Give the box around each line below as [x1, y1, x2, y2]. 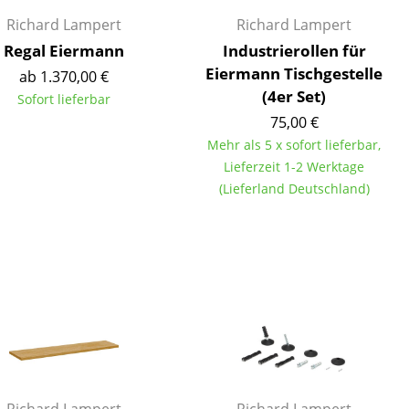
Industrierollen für [222, 40, 366, 61]
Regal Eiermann [4, 40, 124, 61]
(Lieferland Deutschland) [218, 180, 370, 197]
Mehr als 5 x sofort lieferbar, [207, 136, 381, 153]
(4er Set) [262, 86, 326, 107]
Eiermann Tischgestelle [205, 63, 383, 84]
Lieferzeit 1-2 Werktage [224, 158, 364, 175]
